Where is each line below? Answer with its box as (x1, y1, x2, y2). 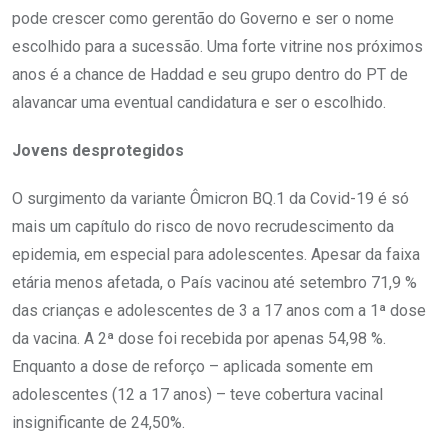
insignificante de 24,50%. (12, 412, 185, 432)
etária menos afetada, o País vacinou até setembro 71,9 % (12, 272, 417, 292)
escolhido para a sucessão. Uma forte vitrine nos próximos (12, 36, 423, 56)
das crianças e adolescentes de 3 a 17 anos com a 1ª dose (12, 300, 426, 320)
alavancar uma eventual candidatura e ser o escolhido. (12, 92, 386, 112)
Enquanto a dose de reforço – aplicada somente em (12, 356, 373, 376)
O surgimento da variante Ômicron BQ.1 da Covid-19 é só (12, 188, 409, 208)
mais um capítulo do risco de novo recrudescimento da (12, 216, 394, 236)
